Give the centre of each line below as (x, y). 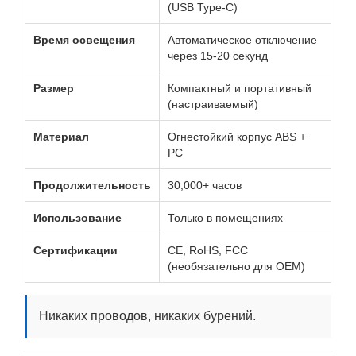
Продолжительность (92, 185)
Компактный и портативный (240, 88)
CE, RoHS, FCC (208, 250)
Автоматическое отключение (242, 40)
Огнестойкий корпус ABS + (237, 137)
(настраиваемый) (213, 104)
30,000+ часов (205, 185)
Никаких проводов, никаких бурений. (147, 316)
